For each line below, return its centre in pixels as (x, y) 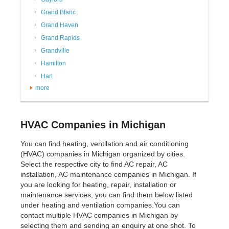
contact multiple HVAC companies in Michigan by (99, 215)
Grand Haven (60, 25)
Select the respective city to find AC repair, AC (94, 164)
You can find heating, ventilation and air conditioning (105, 144)
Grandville (55, 51)
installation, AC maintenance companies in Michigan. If (108, 175)
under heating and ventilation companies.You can (100, 205)
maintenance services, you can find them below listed (107, 195)
